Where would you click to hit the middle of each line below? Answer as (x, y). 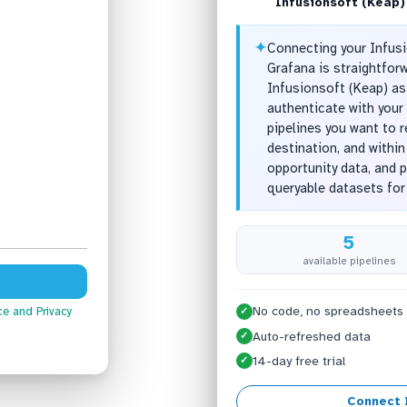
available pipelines (349, 260)
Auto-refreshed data (311, 336)
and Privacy (42, 312)
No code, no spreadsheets (328, 312)
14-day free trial (298, 361)
